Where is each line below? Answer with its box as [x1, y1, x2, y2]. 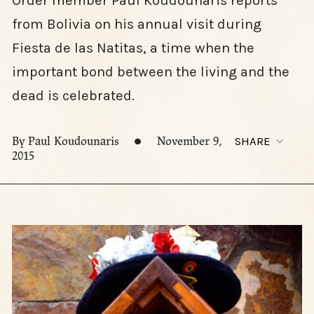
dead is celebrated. [11, 88, 135, 104]
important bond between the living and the [11, 64, 289, 81]
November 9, [157, 134, 222, 149]
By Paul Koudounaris [11, 134, 123, 149]
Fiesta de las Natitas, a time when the [11, 40, 254, 57]
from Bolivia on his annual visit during [11, 16, 261, 33]
